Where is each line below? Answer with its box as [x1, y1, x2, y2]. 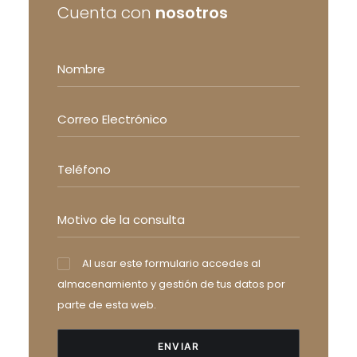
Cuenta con [57, 2, 155, 24]
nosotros [155, 2, 228, 24]
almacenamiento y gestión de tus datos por [57, 277, 285, 292]
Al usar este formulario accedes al [82, 256, 261, 271]
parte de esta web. [57, 297, 156, 312]
